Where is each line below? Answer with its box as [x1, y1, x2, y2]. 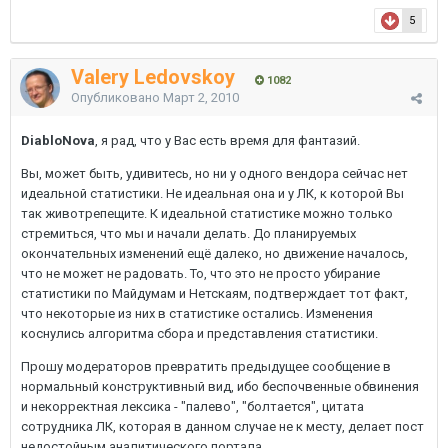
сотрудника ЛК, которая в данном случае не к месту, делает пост [21, 419, 424, 434]
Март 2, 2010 [163, 90, 239, 105]
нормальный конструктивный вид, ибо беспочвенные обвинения [21, 379, 419, 394]
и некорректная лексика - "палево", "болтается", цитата [21, 399, 364, 414]
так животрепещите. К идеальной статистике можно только [21, 206, 393, 221]
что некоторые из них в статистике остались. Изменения [21, 306, 373, 321]
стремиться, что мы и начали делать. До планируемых [21, 226, 356, 241]
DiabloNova [21, 133, 95, 148]
